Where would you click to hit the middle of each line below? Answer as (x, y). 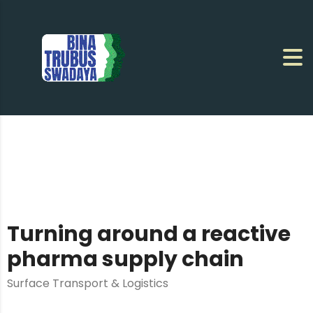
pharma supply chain (125, 259)
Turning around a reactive (149, 234)
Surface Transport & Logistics (88, 283)
